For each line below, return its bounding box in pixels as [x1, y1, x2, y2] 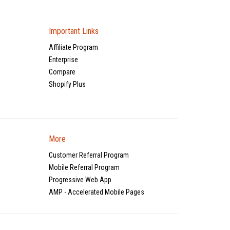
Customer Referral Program [49, 150, 129, 159]
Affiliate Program [49, 43, 99, 51]
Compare [49, 67, 76, 76]
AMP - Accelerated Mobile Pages [49, 187, 145, 196]
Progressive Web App [49, 175, 112, 184]
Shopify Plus [49, 80, 86, 88]
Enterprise [49, 55, 79, 64]
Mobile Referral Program [49, 163, 120, 171]
